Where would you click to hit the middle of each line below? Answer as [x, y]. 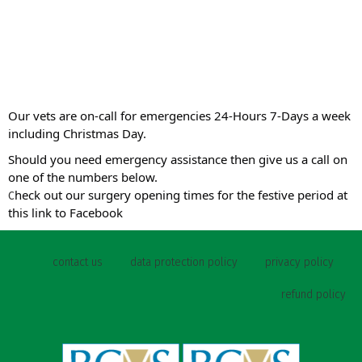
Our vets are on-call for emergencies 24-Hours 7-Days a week [179, 116]
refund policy [314, 295]
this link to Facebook [65, 213]
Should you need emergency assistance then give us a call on [178, 159]
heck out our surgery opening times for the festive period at [181, 195]
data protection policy [184, 262]
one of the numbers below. [83, 177]
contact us [78, 262]
